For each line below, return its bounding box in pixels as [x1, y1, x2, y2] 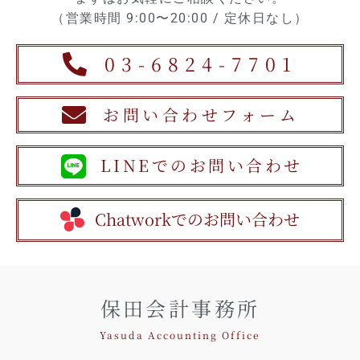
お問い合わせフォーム [103, 102, 300, 126]
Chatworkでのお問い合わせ [94, 207, 300, 231]
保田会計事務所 [100, 292, 260, 322]
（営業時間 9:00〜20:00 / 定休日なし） [51, 10, 309, 27]
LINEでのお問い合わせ [100, 153, 303, 178]
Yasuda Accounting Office [100, 327, 260, 342]
